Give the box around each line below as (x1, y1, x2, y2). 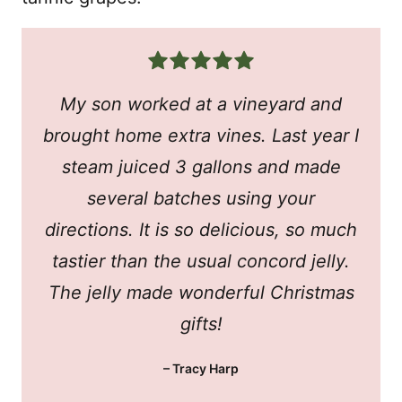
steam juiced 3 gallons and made (61, 156, 341, 179)
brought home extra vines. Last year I (43, 125, 359, 147)
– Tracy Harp (163, 361, 239, 377)
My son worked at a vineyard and (60, 93, 342, 116)
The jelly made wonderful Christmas (48, 282, 354, 304)
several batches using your (87, 188, 315, 210)
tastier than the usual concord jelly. (52, 250, 350, 273)
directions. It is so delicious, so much (45, 219, 357, 241)
